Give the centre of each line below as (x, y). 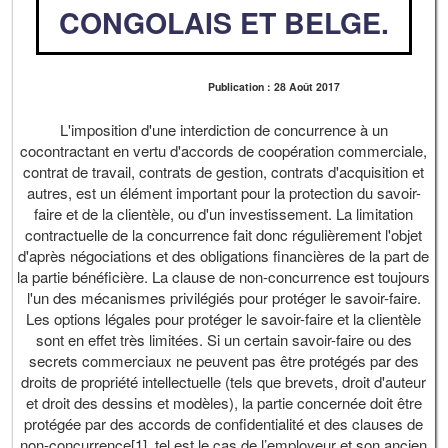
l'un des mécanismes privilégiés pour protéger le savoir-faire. (223, 297)
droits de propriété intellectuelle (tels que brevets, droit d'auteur (224, 381)
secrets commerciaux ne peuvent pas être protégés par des (223, 360)
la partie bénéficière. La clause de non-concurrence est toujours (224, 276)
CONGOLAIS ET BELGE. (223, 23)
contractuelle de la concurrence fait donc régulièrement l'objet (224, 234)
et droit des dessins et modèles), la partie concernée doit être (223, 402)
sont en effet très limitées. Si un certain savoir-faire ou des (223, 339)
